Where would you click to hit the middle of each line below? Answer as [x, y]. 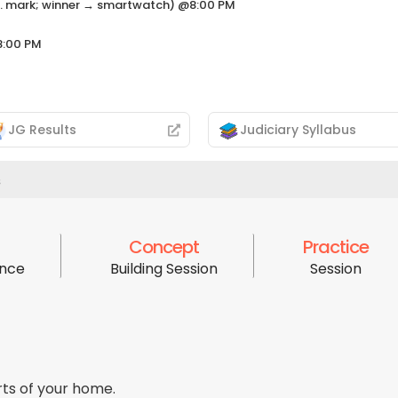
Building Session [163, 269]
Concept [163, 247]
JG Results [42, 129]
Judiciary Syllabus [298, 129]
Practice [336, 247]
